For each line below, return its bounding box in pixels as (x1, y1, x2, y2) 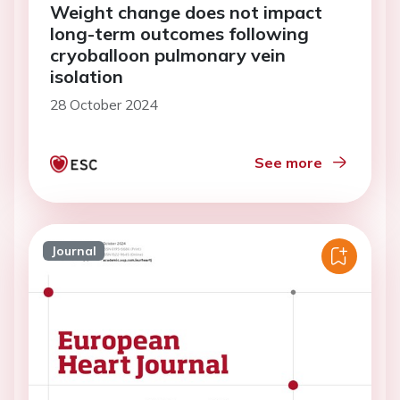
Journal (50, 243, 96, 259)
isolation (50, 64, 123, 87)
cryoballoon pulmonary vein (50, 43, 286, 66)
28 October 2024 (50, 95, 157, 113)
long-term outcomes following (50, 21, 309, 45)
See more (254, 153, 322, 171)
